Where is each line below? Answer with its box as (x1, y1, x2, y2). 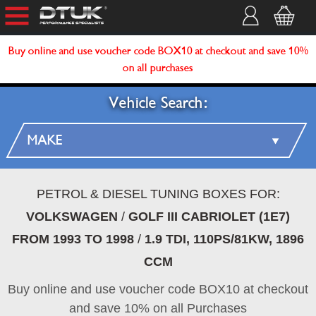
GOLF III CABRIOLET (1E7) (128, 209, 290, 224)
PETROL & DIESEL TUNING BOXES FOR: (36, 187, 280, 201)
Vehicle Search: (109, 93, 207, 113)
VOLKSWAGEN (26, 209, 118, 224)
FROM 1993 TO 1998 (12, 232, 134, 246)
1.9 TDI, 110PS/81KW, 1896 (145, 232, 304, 246)
